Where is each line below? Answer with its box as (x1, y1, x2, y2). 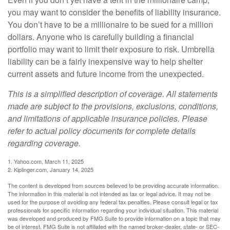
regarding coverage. (8, 137, 81, 149)
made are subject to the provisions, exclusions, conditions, (8, 100, 218, 112)
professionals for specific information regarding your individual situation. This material (8, 206, 218, 214)
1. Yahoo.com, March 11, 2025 (8, 157, 84, 165)
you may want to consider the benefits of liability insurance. (8, 6, 221, 18)
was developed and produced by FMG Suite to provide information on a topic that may (8, 214, 221, 222)
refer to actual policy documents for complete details (8, 125, 196, 137)
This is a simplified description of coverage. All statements (8, 88, 218, 100)
